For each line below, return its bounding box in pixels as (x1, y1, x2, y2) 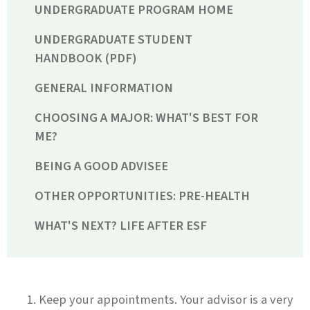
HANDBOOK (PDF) (35, 48, 137, 67)
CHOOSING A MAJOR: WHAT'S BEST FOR (35, 108, 258, 127)
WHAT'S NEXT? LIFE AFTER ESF (35, 216, 207, 235)
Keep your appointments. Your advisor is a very (39, 290, 293, 309)
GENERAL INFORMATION (35, 78, 173, 97)
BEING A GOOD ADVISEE (35, 156, 168, 175)
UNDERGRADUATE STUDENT (35, 30, 192, 48)
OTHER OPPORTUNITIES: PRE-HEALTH (35, 186, 250, 205)
